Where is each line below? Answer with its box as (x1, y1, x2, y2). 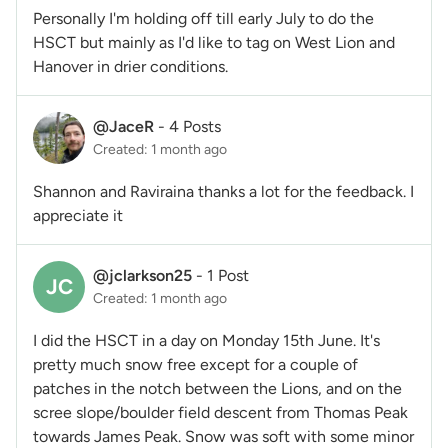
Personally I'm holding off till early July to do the (33, 8, 374, 28)
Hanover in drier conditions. (33, 56, 228, 76)
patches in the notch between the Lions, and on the (33, 378, 402, 398)
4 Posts (169, 117, 221, 137)
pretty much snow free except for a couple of (33, 354, 358, 374)
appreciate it (33, 205, 123, 225)
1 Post (207, 266, 249, 286)
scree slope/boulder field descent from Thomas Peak (33, 402, 408, 422)
